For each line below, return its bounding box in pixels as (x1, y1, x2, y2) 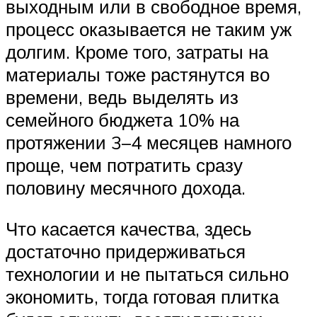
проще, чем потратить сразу (6, 154, 243, 177)
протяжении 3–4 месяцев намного (6, 131, 292, 154)
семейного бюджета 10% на (6, 108, 239, 132)
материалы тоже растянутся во (6, 63, 270, 86)
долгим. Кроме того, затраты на (6, 40, 268, 64)
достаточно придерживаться (6, 240, 246, 263)
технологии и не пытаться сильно (6, 263, 289, 286)
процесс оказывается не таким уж (6, 18, 292, 41)
